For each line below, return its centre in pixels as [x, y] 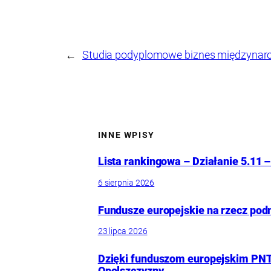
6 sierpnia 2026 [126, 182]
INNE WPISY [126, 135]
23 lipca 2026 [122, 231]
